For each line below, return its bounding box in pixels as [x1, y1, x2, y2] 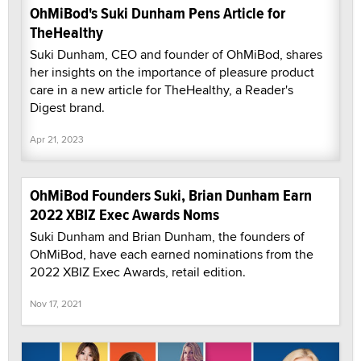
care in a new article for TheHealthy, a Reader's [30, 81, 293, 100]
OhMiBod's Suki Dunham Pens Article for [30, 2, 285, 26]
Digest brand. [30, 98, 111, 118]
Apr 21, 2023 [30, 132, 84, 147]
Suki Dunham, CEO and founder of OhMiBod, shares [30, 45, 322, 64]
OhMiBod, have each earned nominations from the [30, 245, 313, 264]
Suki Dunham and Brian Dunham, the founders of [30, 227, 305, 247]
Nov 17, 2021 [30, 297, 81, 311]
